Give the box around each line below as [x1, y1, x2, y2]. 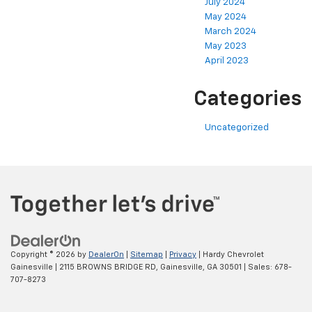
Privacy [169, 250, 196, 258]
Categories [194, 89, 302, 111]
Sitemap [130, 250, 163, 258]
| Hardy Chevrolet [196, 250, 264, 258]
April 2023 [205, 56, 249, 66]
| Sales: [242, 263, 274, 271]
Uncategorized [205, 123, 269, 133]
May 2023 [205, 42, 247, 52]
